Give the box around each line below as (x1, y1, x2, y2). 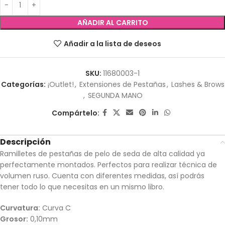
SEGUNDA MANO (88, 90, 143, 101)
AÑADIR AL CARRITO (77, 18, 148, 28)
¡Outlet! (47, 79, 74, 90)
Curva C (40, 203, 71, 213)
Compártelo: (52, 107, 99, 118)
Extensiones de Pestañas (79, 79, 166, 90)
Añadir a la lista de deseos (63, 38, 161, 49)
